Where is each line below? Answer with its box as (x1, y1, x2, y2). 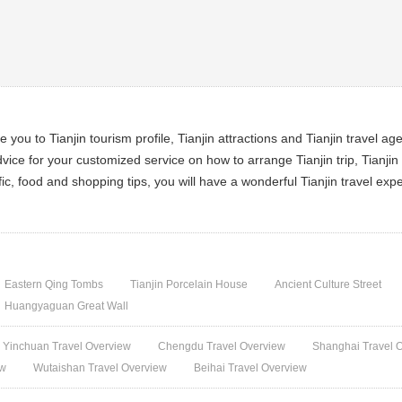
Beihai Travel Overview (194, 362, 308, 374)
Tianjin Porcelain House (130, 278, 249, 291)
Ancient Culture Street (275, 278, 382, 291)
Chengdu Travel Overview (158, 340, 286, 353)
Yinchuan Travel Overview (3, 340, 132, 353)
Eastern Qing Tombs (4, 278, 104, 291)
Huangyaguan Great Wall (4, 300, 129, 312)
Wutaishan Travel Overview (33, 362, 168, 374)
